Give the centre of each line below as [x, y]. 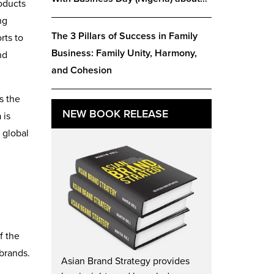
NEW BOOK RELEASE [115, 114]
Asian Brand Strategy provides [125, 261]
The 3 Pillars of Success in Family [124, 36]
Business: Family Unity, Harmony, [124, 53]
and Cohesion [81, 70]
